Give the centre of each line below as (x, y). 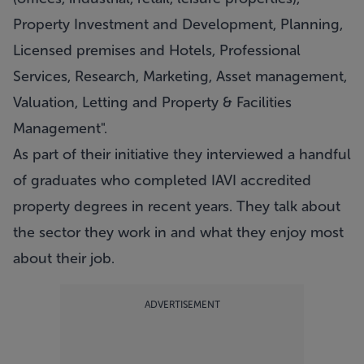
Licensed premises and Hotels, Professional (157, 50)
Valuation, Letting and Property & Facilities (152, 102)
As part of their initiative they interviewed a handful (182, 154)
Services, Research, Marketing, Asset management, (180, 76)
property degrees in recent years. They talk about (177, 206)
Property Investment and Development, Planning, (178, 24)
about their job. (64, 258)
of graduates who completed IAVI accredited (162, 180)
